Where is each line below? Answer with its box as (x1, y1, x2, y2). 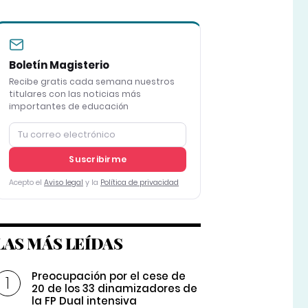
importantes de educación (8, 100, 129, 113)
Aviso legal (43, 177, 83, 188)
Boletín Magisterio (8, 58, 109, 73)
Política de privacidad (100, 177, 179, 188)
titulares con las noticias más (8, 88, 141, 100)
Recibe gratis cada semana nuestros (8, 76, 175, 88)
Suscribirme (69, 153, 126, 166)
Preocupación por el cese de (32, 269, 186, 284)
